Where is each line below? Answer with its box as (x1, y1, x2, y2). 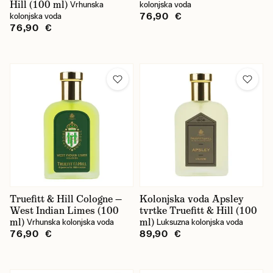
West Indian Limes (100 (10, 204, 119, 217)
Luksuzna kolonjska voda (157, 218, 243, 227)
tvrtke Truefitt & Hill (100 (140, 204, 257, 217)
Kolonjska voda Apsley (140, 193, 244, 205)
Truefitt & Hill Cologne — (10, 193, 122, 205)
